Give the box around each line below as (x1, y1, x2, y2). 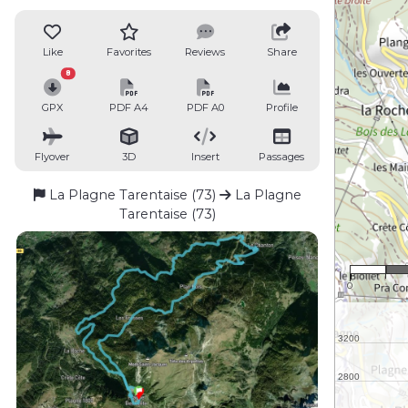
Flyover (35, 149, 71, 163)
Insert (190, 149, 219, 163)
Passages (259, 149, 305, 163)
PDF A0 (186, 101, 224, 115)
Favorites (107, 45, 152, 58)
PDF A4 (109, 101, 149, 115)
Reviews (185, 45, 226, 58)
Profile (265, 101, 298, 115)
